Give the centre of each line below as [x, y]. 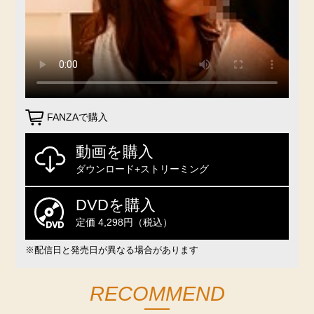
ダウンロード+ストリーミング [142, 169]
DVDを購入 [115, 205]
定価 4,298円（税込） [124, 223]
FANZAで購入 [78, 117]
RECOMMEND [157, 293]
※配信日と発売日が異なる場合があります [111, 250]
